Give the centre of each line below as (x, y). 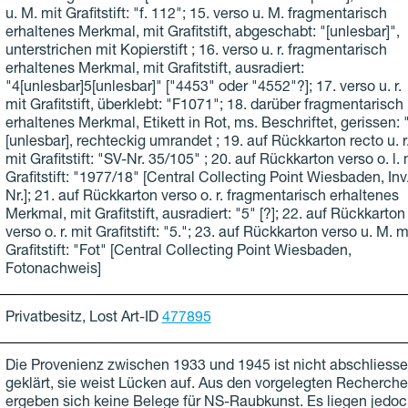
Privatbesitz (43, 319)
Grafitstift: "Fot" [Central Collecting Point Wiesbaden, (178, 253)
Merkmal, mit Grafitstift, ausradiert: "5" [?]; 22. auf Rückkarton (205, 216)
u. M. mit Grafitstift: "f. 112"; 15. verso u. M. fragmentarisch (196, 16)
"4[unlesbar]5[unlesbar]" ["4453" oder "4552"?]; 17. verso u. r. (203, 89)
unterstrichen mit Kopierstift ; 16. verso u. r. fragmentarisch (196, 52)
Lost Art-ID (123, 319)
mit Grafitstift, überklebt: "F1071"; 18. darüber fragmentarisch (204, 107)
